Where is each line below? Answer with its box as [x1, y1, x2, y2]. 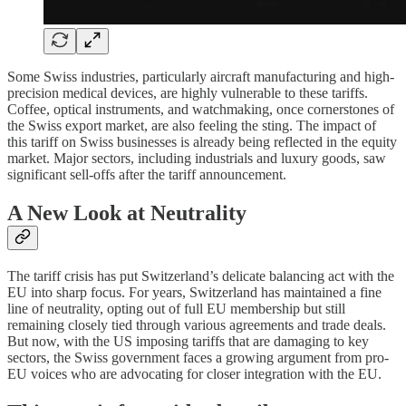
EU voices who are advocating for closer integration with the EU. [7, 365, 382, 382]
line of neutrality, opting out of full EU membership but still [7, 300, 345, 316]
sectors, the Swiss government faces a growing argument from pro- [7, 349, 389, 365]
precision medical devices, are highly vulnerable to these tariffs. [7, 85, 368, 101]
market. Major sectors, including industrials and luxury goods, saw [7, 150, 386, 167]
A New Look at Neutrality [7, 201, 246, 226]
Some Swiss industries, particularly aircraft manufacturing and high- [7, 69, 394, 85]
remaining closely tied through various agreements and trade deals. [7, 316, 386, 333]
